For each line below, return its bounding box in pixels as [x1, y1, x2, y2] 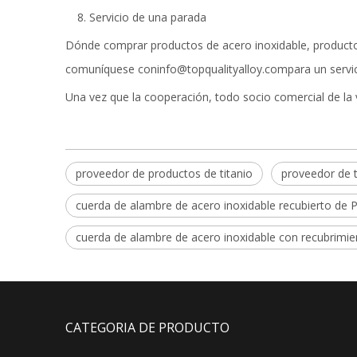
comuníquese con [65, 61, 157, 76]
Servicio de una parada [89, 10, 206, 25]
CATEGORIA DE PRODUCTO [65, 319, 229, 336]
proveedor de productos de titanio [76, 166, 253, 181]
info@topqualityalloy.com [157, 61, 288, 76]
